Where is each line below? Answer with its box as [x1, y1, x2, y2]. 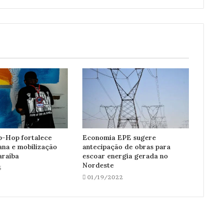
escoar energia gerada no [82, 151, 168, 160]
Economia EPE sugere [82, 133, 156, 142]
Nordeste [82, 160, 114, 170]
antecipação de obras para [82, 142, 170, 151]
